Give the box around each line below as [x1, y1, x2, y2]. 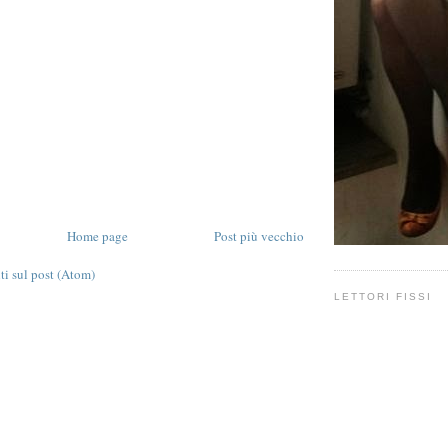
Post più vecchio [214, 226, 304, 245]
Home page [66, 226, 128, 245]
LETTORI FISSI [334, 291, 433, 303]
